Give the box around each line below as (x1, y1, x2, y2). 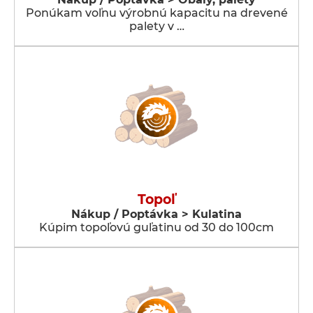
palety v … (129, 20, 184, 33)
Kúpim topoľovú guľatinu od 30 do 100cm (39, 221, 274, 234)
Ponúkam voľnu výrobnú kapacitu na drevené (25, 6, 288, 20)
